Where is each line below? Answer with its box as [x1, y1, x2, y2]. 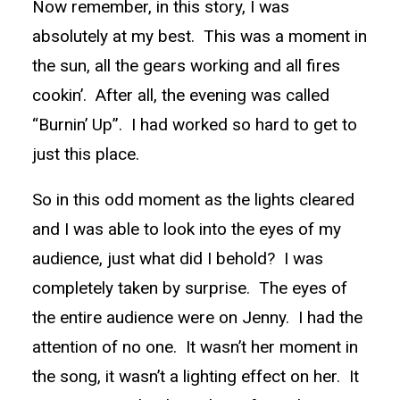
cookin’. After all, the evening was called [32, 85, 329, 105]
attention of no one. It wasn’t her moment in [32, 337, 358, 357]
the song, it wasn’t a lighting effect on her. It [32, 366, 359, 387]
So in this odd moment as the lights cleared [32, 189, 354, 210]
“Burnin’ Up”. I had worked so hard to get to [32, 114, 357, 135]
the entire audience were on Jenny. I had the [32, 307, 362, 328]
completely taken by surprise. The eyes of [32, 278, 347, 298]
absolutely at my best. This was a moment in [32, 26, 367, 46]
